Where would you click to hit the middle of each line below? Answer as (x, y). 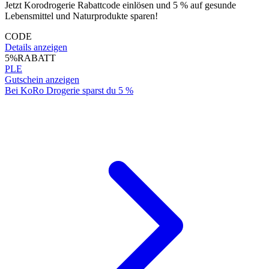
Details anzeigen (36, 47)
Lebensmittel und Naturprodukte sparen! (81, 16)
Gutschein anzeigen (42, 79)
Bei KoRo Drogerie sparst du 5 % (69, 90)
